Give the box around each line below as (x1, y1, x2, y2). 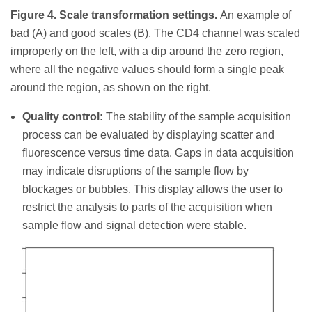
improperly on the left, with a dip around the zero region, (10, 45, 283, 57)
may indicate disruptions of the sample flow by (22, 164, 249, 177)
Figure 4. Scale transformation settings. (10, 8, 220, 21)
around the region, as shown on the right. (10, 81, 211, 93)
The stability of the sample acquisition (103, 110, 291, 123)
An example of (220, 8, 291, 21)
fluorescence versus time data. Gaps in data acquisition (22, 146, 294, 159)
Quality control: (22, 110, 103, 123)
